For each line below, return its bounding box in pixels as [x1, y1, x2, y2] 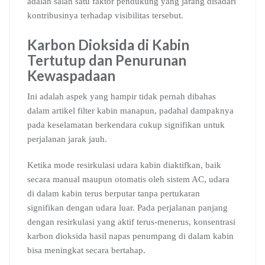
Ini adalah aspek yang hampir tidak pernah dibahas [27, 92, 216, 101]
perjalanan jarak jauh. [27, 134, 107, 144]
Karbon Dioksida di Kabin [27, 36, 189, 53]
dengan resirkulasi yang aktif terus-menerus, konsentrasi [27, 217, 235, 227]
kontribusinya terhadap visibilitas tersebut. [27, 11, 183, 20]
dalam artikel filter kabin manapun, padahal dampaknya [27, 106, 234, 115]
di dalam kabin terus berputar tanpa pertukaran [27, 189, 200, 198]
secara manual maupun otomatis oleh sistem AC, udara [27, 174, 230, 184]
